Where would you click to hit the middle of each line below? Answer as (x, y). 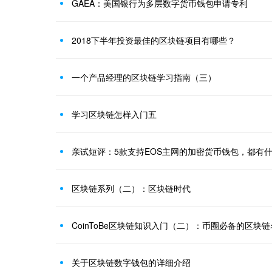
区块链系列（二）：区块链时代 (131, 188)
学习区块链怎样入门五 (114, 114)
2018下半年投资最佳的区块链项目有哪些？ (154, 40)
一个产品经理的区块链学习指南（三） (144, 77)
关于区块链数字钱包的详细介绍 (131, 262)
